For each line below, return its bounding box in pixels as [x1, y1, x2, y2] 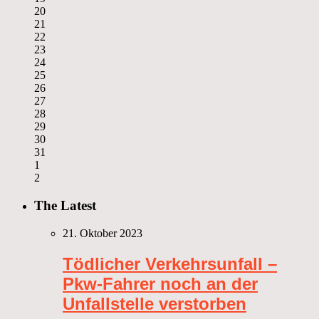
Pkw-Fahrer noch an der [63, 273, 258, 293]
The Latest [34, 198, 96, 214]
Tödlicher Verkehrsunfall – [63, 253, 277, 273]
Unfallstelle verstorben [63, 293, 246, 313]
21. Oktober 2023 [63, 226, 142, 239]
